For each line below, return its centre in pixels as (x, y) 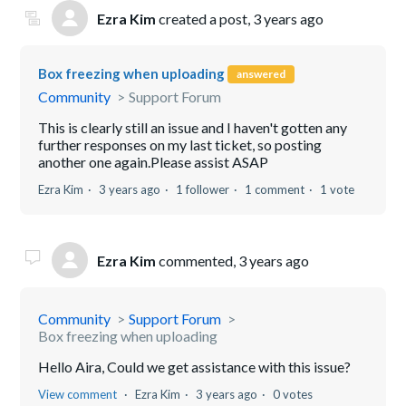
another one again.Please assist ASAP (154, 162)
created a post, (205, 18)
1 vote (338, 190)
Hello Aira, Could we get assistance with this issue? (195, 367)
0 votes (293, 395)
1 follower (203, 190)
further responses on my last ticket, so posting (180, 145)
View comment (78, 395)
